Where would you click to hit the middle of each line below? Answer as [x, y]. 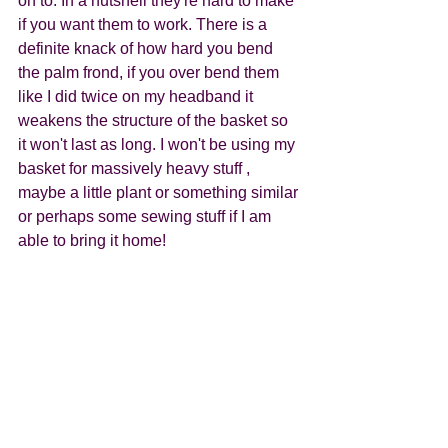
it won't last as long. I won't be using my [158, 144]
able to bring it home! [94, 240]
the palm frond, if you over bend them [150, 72]
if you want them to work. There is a [144, 24]
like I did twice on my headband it [137, 96]
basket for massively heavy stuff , [136, 168]
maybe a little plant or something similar [160, 192]
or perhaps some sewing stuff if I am [146, 216]
